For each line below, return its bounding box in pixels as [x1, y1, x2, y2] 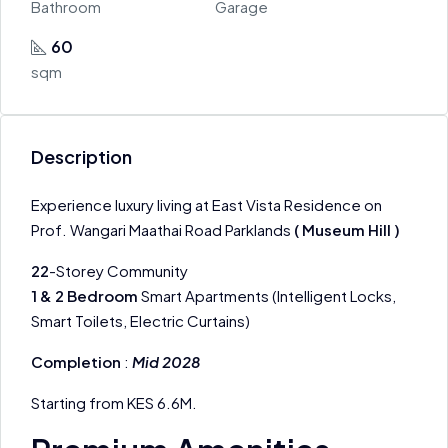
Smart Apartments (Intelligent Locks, [138, 286, 396, 305]
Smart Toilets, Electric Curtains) [31, 311, 250, 330]
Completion [31, 352, 121, 371]
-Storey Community [49, 261, 188, 280]
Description [31, 145, 132, 168]
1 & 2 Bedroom [31, 286, 138, 305]
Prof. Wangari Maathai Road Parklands [31, 220, 294, 239]
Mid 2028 [129, 352, 200, 371]
